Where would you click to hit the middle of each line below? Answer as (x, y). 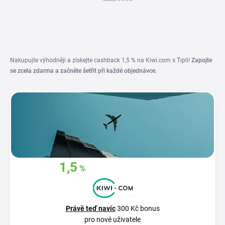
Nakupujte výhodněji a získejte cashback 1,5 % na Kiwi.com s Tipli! (101, 60)
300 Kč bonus (137, 208)
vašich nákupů (52, 183)
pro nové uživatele (113, 219)
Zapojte (202, 60)
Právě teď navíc (90, 208)
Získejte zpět (36, 169)
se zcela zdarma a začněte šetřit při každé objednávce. (83, 71)
